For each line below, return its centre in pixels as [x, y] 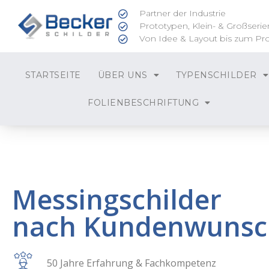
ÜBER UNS [122, 75]
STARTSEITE [53, 75]
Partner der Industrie [183, 13]
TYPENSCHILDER [216, 75]
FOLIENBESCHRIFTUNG [144, 103]
